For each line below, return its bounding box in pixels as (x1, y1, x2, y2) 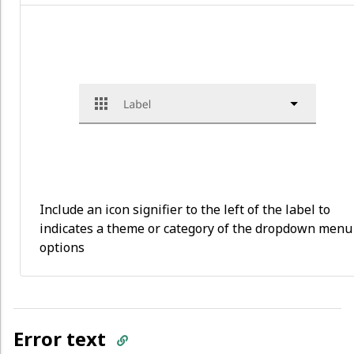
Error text (13, 325, 111, 352)
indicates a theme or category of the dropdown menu (40, 220, 352, 238)
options (40, 239, 85, 257)
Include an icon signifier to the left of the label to (40, 201, 330, 219)
